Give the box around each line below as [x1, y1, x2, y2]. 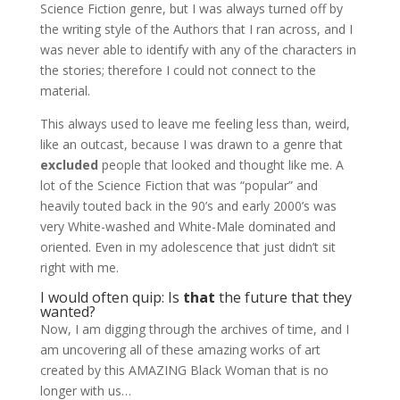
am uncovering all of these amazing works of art [39, 341, 321, 359]
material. [39, 82, 90, 100]
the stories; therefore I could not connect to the [39, 62, 316, 79]
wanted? [39, 302, 96, 322]
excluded [39, 156, 102, 174]
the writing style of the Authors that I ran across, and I [39, 21, 353, 38]
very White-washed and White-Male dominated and [39, 218, 336, 236]
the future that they [218, 287, 352, 308]
